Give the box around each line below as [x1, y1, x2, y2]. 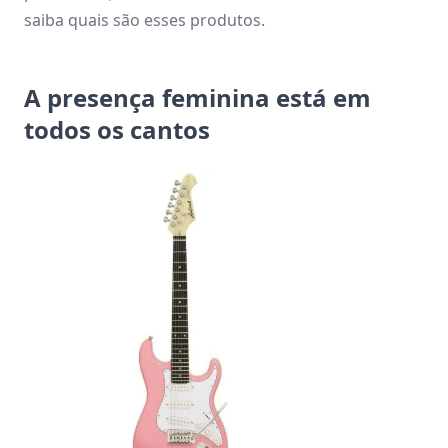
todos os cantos [24, 112, 210, 146]
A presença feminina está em [24, 80, 371, 114]
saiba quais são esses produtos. [24, 8, 273, 31]
